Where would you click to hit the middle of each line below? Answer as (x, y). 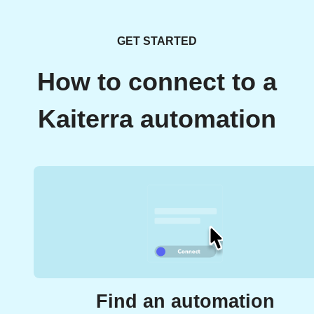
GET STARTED (157, 41)
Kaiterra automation (157, 120)
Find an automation (185, 302)
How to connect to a (157, 82)
